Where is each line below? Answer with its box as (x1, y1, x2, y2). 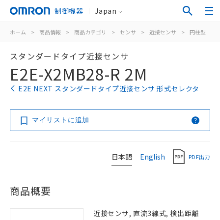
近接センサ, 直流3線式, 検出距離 (93, 208, 199, 218)
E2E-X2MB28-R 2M (10, 62, 147, 85)
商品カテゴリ (74, 28, 107, 36)
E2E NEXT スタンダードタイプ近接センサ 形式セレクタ (18, 83, 199, 93)
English (140, 151, 165, 162)
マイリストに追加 (32, 116, 89, 124)
